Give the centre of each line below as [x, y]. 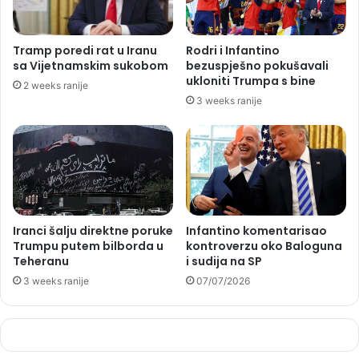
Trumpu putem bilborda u [88, 246]
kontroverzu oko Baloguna [264, 246]
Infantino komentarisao [256, 231]
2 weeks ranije [56, 86]
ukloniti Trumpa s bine [251, 81]
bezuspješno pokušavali [257, 66]
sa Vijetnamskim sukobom [91, 66]
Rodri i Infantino [233, 51]
